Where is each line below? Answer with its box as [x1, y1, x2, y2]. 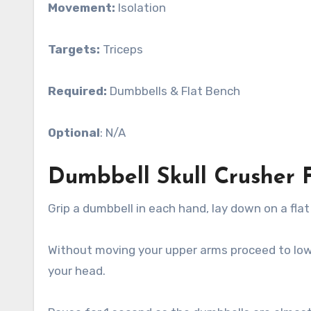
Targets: [48, 42, 100, 56]
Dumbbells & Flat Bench [107, 83, 240, 98]
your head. [48, 263, 106, 278]
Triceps [100, 42, 143, 56]
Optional [48, 125, 100, 140]
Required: [48, 83, 107, 98]
